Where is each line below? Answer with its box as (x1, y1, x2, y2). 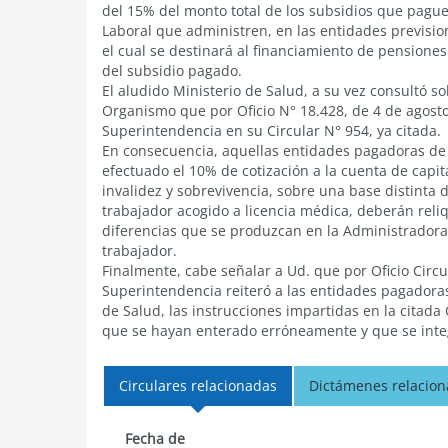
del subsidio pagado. (102, 61, 242, 80)
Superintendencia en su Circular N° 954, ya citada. (102, 121, 441, 140)
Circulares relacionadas (119, 376, 277, 395)
